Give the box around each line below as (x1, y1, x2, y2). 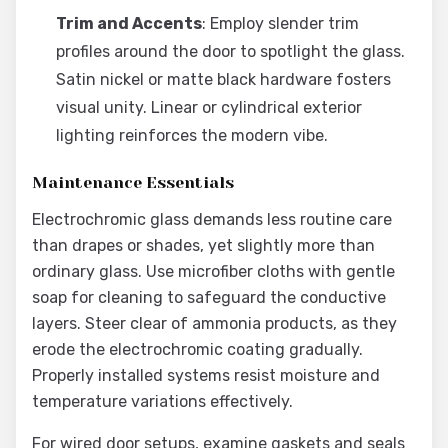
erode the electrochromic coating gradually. (32, 340, 363, 359)
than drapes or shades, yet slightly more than (32, 236, 375, 255)
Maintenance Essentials (32, 173, 234, 192)
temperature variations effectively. (32, 392, 293, 411)
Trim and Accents (56, 14, 202, 33)
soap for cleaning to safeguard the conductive (32, 288, 386, 307)
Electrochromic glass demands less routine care (32, 210, 392, 229)
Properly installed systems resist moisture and (32, 366, 380, 385)
